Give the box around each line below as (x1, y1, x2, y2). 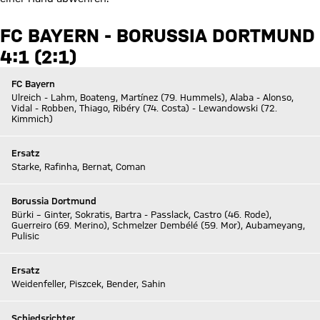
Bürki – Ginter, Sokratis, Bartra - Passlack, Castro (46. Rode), (11, 209, 271, 219)
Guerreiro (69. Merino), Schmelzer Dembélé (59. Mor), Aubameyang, (11, 220, 305, 230)
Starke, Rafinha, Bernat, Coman (11, 161, 146, 171)
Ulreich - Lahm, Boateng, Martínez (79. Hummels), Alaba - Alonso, (11, 92, 294, 102)
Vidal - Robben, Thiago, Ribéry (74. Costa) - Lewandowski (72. (11, 103, 277, 113)
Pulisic (11, 231, 39, 241)
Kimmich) (11, 114, 53, 124)
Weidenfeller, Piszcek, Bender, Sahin (11, 279, 166, 289)
